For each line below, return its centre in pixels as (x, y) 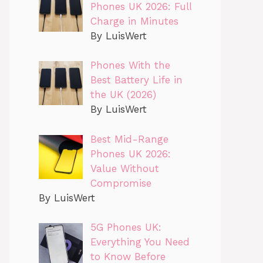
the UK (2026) (123, 95)
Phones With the (130, 65)
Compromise (121, 183)
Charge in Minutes (134, 21)
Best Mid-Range (129, 139)
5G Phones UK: (126, 227)
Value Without (124, 168)
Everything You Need (140, 242)
